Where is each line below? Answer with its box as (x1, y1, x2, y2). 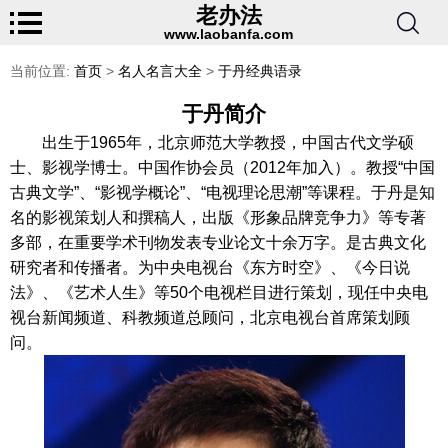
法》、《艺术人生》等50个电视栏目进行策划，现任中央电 (10, 284, 428, 301)
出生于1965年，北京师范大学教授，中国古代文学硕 (42, 134, 414, 151)
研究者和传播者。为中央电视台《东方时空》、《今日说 (10, 259, 410, 276)
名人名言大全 (118, 63, 202, 79)
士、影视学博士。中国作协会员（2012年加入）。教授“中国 (10, 159, 435, 176)
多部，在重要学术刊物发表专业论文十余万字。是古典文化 (10, 234, 426, 251)
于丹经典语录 (218, 63, 302, 79)
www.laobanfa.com (164, 26, 294, 42)
